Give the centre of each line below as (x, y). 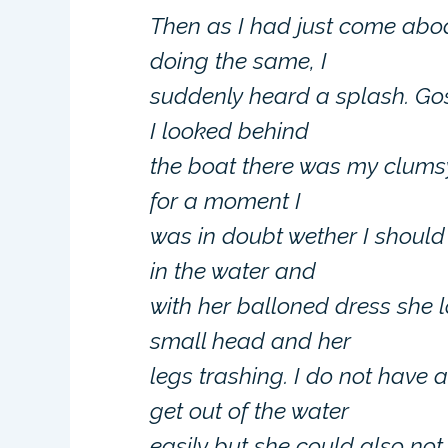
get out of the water (250, 410)
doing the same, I (239, 60)
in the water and (233, 270)
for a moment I (226, 200)
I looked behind (230, 130)
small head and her (251, 340)
